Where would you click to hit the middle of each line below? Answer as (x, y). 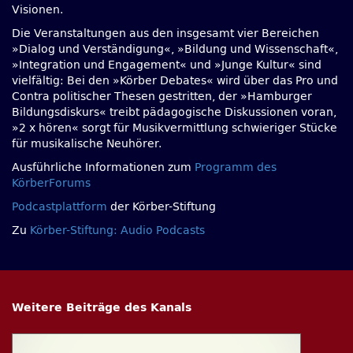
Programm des (236, 167)
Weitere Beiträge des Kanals (102, 308)
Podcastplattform (59, 207)
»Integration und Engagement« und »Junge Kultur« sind (167, 65)
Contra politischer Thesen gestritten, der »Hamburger (162, 97)
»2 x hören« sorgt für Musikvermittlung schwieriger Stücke (175, 128)
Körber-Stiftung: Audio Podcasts (117, 230)
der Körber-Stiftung (162, 207)
